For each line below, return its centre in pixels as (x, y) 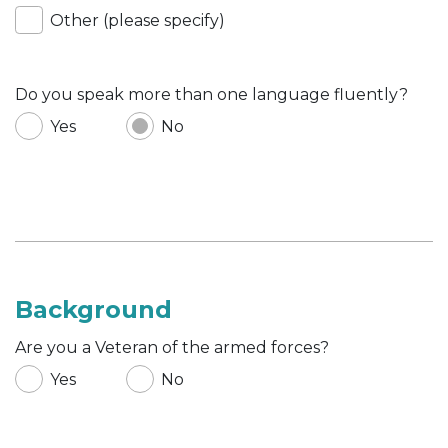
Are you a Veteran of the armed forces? (172, 347)
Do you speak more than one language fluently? (211, 94)
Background (93, 309)
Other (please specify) (137, 20)
